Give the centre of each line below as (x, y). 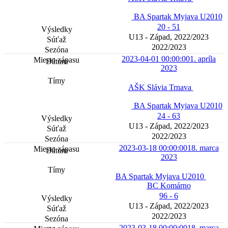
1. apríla (203, 59)
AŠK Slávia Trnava (161, 88)
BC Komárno (169, 186)
